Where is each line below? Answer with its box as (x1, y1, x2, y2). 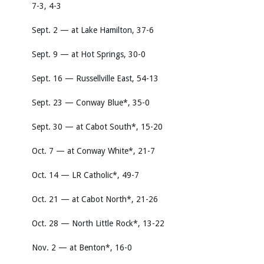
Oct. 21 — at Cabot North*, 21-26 (32, 194, 158, 204)
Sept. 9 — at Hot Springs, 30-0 (32, 49, 146, 59)
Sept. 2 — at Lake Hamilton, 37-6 (32, 25, 154, 35)
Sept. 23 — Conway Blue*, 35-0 (32, 98, 150, 107)
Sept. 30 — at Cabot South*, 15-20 (32, 122, 163, 131)
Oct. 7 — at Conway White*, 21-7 (32, 146, 155, 156)
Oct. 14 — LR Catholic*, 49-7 (32, 170, 139, 180)
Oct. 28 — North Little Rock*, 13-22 (32, 219, 164, 228)
